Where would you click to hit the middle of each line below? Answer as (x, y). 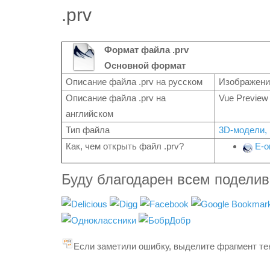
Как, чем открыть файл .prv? (125, 146)
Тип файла (88, 130)
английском (89, 114)
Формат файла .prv (146, 50)
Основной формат (145, 65)
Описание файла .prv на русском (134, 82)
